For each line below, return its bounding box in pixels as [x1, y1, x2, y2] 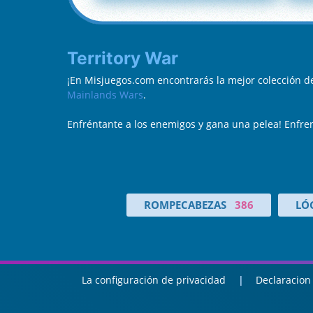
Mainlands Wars [67, 88, 143, 101]
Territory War [77, 48, 178, 68]
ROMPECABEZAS [143, 198, 226, 212]
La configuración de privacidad [82, 273, 226, 286]
